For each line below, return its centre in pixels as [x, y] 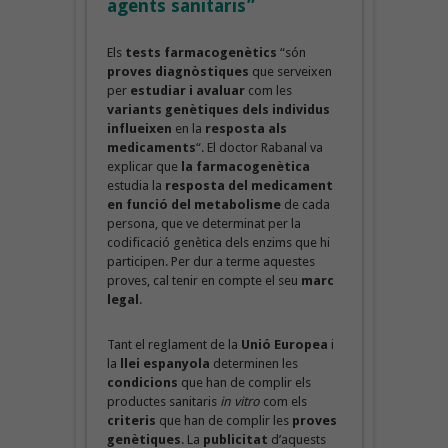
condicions [142, 382]
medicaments [151, 147]
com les [268, 90]
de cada [305, 204]
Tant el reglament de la [173, 344]
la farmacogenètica [243, 166]
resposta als [245, 128]
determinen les [253, 363]
